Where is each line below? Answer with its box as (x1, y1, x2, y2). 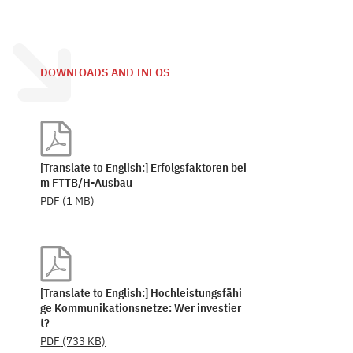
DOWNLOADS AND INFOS (40, 65, 171, 80)
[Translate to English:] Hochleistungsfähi (40, 285, 243, 300)
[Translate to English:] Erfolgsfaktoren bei (40, 160, 247, 175)
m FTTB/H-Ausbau (40, 175, 133, 190)
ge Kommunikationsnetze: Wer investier (40, 300, 242, 315)
